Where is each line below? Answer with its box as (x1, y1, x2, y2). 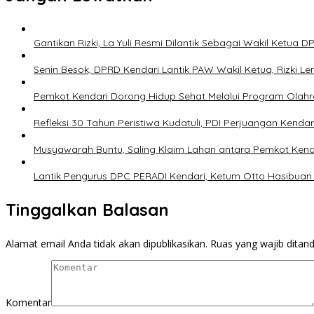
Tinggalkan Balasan (6, 199, 169, 221)
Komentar (6, 296, 51, 310)
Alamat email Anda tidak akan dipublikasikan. (6, 237, 207, 251)
